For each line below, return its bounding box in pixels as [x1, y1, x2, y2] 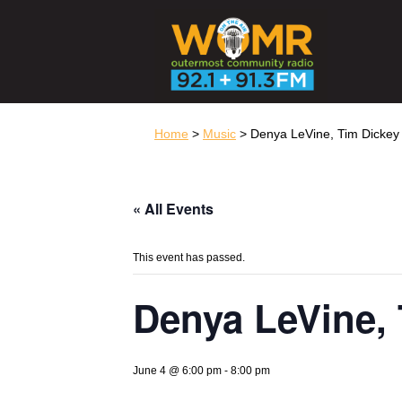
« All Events [133, 198, 214, 219]
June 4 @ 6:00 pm [133, 364, 222, 377]
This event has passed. [133, 251, 245, 264]
